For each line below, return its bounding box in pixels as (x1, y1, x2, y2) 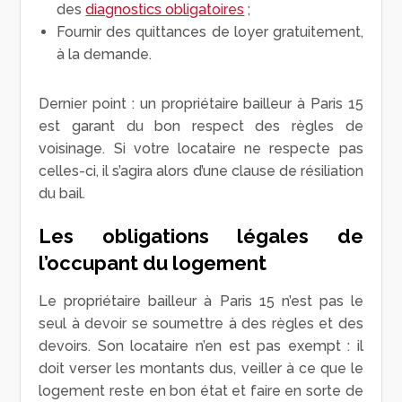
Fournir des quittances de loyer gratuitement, (57, 22, 363, 40)
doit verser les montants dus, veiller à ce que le (39, 359, 363, 377)
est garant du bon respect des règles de (39, 117, 363, 135)
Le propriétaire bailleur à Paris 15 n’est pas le (39, 292, 363, 310)
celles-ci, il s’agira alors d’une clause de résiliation (39, 162, 363, 179)
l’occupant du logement (39, 250, 267, 275)
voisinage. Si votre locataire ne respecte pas (39, 139, 363, 157)
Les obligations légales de (39, 223, 363, 248)
